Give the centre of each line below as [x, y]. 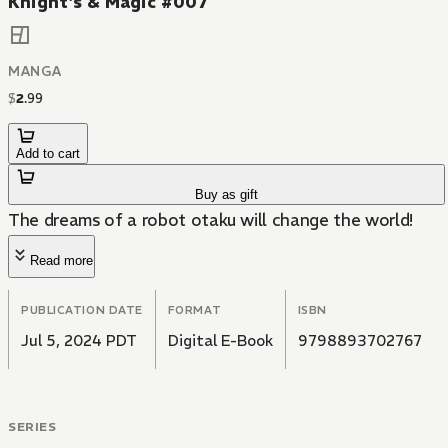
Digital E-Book [220, 341]
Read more [61, 261]
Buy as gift [227, 195]
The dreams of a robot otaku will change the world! [210, 220]
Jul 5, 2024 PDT [79, 341]
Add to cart [48, 154]
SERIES [32, 427]
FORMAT [194, 310]
